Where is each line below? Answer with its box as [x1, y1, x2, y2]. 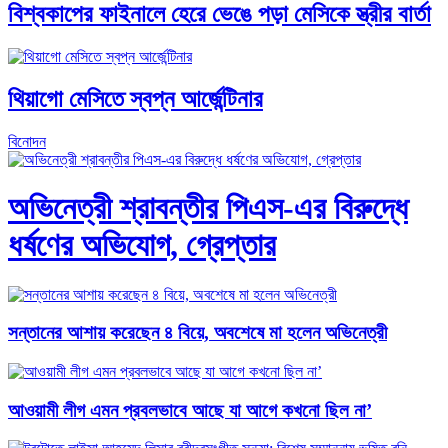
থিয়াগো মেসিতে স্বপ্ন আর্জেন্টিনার [8, 85, 263, 112]
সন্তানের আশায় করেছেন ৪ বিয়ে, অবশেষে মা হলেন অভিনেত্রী [8, 322, 387, 344]
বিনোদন [8, 132, 46, 150]
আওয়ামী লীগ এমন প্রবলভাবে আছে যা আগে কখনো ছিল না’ [8, 399, 372, 421]
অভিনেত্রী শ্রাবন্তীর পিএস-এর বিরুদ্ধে [8, 190, 408, 227]
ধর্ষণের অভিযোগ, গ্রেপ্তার [8, 227, 276, 264]
